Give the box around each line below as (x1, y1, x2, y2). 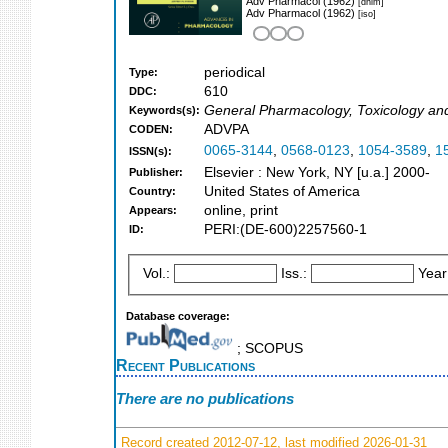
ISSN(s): (129, 145, 172, 158)
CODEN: (129, 123, 173, 136)
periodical (204, 65, 265, 81)
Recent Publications (116, 355, 255, 374)
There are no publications (116, 390, 294, 408)
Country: (129, 185, 176, 198)
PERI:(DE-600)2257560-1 (204, 222, 367, 238)
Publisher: (129, 166, 183, 179)
